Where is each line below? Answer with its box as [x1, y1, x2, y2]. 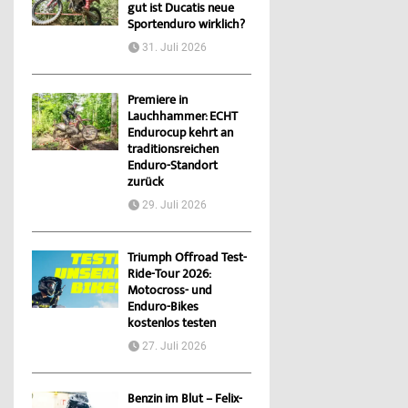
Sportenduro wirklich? [127, 16, 245, 36]
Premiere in [127, 92, 188, 111]
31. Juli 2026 [142, 41, 207, 55]
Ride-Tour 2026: [127, 266, 210, 285]
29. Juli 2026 [142, 199, 207, 212]
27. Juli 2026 [142, 340, 207, 353]
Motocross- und [127, 282, 212, 301]
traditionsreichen [127, 141, 219, 160]
